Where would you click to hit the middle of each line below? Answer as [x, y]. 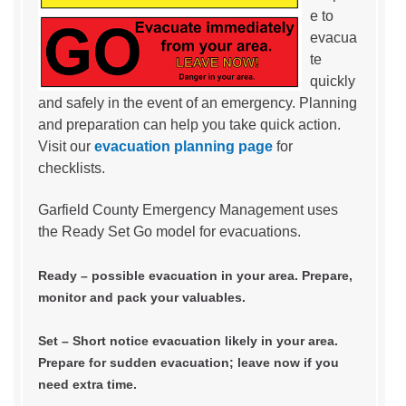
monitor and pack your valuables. [142, 297]
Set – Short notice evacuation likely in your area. [188, 340]
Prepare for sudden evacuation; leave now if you [188, 362]
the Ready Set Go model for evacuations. [169, 231]
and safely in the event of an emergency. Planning [198, 102]
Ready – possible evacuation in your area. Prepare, [195, 275]
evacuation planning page [184, 146]
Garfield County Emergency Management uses [188, 209]
